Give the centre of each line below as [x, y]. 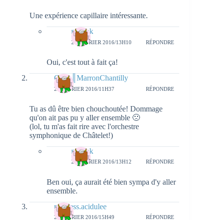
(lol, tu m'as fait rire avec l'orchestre [84, 127]
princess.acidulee [80, 206]
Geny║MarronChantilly [91, 78]
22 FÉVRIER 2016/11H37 [84, 89]
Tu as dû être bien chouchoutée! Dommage [96, 109]
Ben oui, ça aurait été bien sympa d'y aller [111, 182]
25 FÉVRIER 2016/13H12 [101, 162]
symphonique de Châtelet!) [71, 136]
